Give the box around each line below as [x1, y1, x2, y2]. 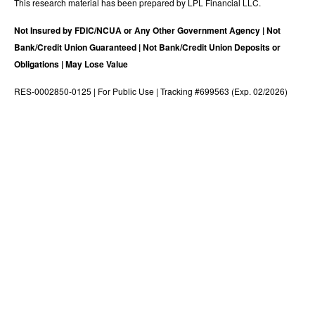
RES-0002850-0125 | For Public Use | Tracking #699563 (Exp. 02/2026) [14, 84, 288, 97]
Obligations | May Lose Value [14, 57, 128, 70]
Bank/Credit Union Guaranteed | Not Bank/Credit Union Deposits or [14, 40, 281, 53]
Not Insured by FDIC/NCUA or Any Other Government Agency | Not [14, 23, 281, 37]
